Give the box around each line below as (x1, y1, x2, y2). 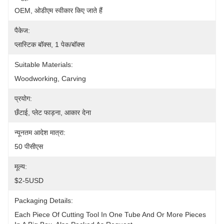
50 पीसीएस (14, 142, 43, 150)
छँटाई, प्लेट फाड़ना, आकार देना (14, 108, 91, 116)
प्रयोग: (14, 94, 32, 102)
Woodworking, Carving (14, 74, 86, 82)
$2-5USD (14, 176, 43, 184)
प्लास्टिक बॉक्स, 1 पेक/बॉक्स (14, 40, 84, 48)
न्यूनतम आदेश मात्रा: (14, 128, 65, 136)
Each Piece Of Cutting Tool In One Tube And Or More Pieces (14, 210, 206, 218)
